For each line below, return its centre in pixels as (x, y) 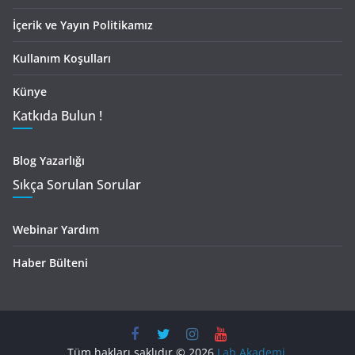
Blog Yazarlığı (49, 161)
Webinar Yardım (56, 230)
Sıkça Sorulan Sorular (77, 185)
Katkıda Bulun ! (57, 116)
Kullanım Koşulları (62, 59)
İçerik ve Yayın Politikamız (83, 25)
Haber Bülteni (50, 263)
